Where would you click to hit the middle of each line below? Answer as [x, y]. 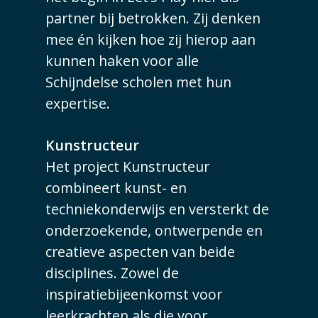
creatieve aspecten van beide [141, 252]
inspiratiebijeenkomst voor [134, 295]
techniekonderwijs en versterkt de [158, 209]
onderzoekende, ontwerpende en [154, 231]
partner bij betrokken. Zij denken [153, 18]
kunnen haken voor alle [122, 60]
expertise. [78, 103]
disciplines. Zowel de [113, 273]
